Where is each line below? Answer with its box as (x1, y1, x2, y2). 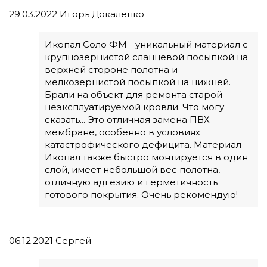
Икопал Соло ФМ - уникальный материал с (45, 39, 248, 51)
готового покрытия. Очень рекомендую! (45, 189, 238, 201)
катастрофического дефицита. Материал (45, 139, 241, 151)
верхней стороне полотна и (45, 64, 178, 76)
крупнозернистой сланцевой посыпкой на (45, 51, 248, 63)
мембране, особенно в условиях (45, 126, 200, 138)
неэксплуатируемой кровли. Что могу (45, 101, 224, 113)
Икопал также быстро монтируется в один (45, 151, 248, 163)
